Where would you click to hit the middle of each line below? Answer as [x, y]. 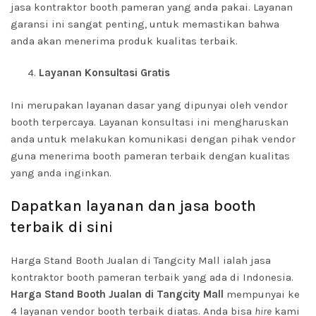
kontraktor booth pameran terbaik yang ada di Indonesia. [152, 277]
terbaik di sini [62, 227]
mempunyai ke [262, 294]
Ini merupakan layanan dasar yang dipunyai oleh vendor [149, 105]
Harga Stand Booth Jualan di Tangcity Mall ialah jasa [141, 260]
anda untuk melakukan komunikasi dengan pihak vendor [153, 139]
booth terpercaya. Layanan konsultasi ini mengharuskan [150, 122]
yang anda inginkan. [61, 173]
